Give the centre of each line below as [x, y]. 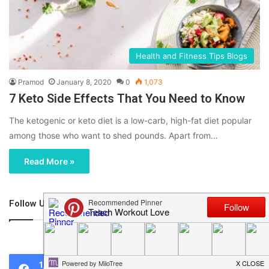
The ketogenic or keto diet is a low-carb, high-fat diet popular [130, 120]
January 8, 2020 [84, 82]
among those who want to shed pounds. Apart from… [113, 135]
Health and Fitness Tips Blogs [192, 56]
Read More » [49, 161]
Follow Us [29, 203]
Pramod [31, 82]
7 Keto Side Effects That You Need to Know [127, 98]
